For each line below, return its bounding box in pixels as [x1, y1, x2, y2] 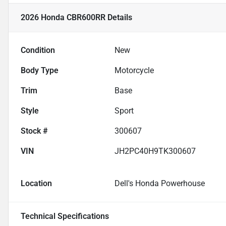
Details [105, 13, 132, 23]
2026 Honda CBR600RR [21, 13, 105, 23]
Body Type [21, 66, 59, 76]
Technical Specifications [21, 211, 109, 221]
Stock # [21, 126, 48, 136]
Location [21, 179, 52, 189]
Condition [21, 45, 55, 55]
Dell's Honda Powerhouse [115, 179, 205, 189]
